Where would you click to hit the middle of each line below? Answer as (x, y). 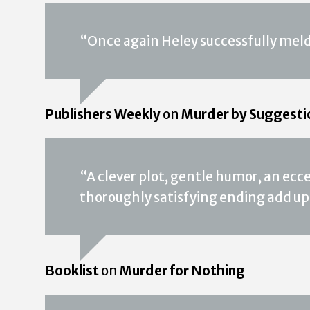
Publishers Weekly (103, 114)
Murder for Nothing (182, 270)
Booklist (72, 270)
